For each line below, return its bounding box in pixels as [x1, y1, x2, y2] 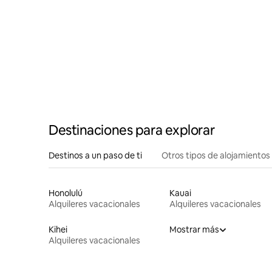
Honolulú [49, 187, 83, 199]
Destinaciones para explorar [49, 121, 215, 139]
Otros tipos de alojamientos [161, 149, 270, 161]
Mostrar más [169, 223, 219, 235]
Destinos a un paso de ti [49, 149, 142, 161]
